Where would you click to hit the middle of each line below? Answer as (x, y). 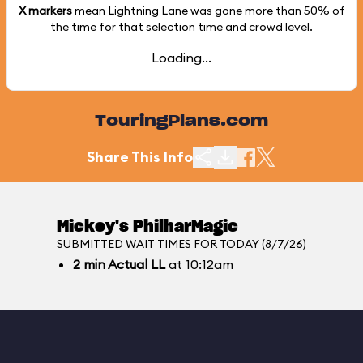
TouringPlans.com (181, 122)
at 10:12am (199, 264)
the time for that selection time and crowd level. (181, 27)
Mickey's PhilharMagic (147, 227)
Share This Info (140, 157)
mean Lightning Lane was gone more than (188, 11)
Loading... (181, 58)
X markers (45, 11)
